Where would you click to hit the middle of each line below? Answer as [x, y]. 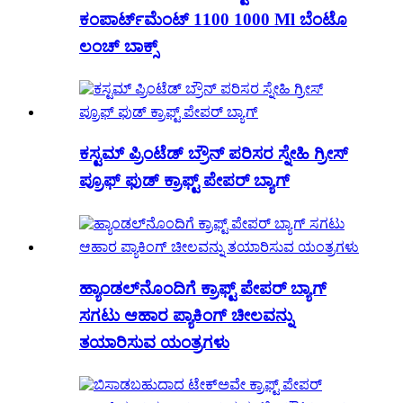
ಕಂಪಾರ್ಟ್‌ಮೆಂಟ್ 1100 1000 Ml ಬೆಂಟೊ [213, 19]
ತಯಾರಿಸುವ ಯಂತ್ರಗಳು [154, 342]
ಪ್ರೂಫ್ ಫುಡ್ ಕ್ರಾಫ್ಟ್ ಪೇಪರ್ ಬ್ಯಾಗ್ [184, 181]
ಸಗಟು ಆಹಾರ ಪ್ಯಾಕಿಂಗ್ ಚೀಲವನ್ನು [186, 315]
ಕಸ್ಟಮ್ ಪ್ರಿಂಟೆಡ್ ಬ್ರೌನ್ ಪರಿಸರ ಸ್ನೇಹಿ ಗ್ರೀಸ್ [214, 154]
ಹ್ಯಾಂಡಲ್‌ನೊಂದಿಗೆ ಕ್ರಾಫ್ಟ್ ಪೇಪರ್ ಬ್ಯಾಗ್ [203, 288]
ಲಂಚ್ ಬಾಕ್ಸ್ [118, 46]
